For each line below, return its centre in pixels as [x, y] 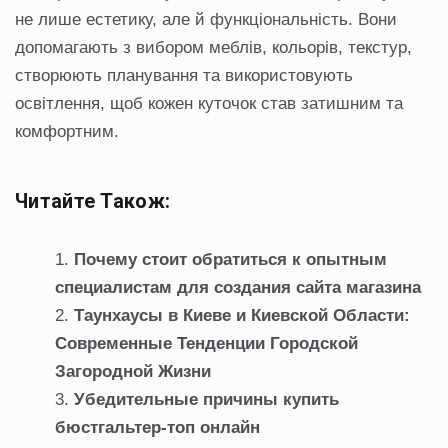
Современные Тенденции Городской [206, 344]
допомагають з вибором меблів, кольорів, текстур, [213, 48]
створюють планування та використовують [184, 76]
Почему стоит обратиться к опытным [230, 260]
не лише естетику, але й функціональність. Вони [206, 20]
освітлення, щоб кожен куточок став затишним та [209, 104]
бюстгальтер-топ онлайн [157, 428]
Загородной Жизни [133, 372]
